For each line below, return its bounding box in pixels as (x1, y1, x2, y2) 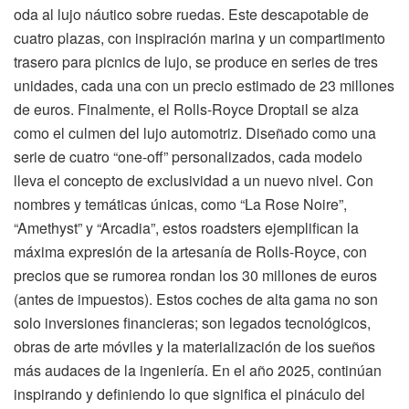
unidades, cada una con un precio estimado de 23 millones (14, 75, 394, 97)
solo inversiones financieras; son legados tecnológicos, (14, 312, 371, 334)
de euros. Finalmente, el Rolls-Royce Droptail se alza (14, 99, 359, 121)
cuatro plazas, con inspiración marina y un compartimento (14, 27, 385, 49)
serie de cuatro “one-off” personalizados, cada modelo (14, 146, 362, 168)
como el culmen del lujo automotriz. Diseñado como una (14, 122, 376, 144)
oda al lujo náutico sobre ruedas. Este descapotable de (14, 4, 369, 26)
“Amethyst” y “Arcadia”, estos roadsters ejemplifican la (14, 217, 359, 239)
